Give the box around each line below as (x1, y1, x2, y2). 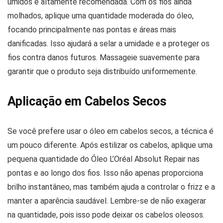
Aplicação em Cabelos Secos (7, 94, 166, 109)
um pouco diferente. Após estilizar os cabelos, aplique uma (7, 140, 213, 150)
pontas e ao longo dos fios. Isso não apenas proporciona (7, 168, 203, 178)
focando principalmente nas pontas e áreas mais (7, 25, 176, 34)
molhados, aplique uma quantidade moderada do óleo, (7, 11, 194, 20)
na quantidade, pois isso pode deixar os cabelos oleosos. (7, 210, 205, 220)
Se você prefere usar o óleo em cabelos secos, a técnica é (7, 126, 214, 136)
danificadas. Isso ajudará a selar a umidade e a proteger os (7, 39, 210, 48)
